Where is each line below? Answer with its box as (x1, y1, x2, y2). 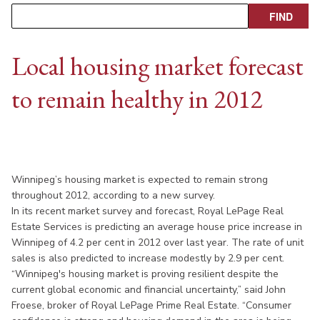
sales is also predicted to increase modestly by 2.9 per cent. (11, 251, 284, 265)
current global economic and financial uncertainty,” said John (11, 282, 286, 296)
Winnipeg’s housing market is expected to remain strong (11, 172, 268, 186)
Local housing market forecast (11, 49, 304, 83)
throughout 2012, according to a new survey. (11, 188, 218, 202)
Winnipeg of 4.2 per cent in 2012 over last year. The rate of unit (11, 235, 304, 249)
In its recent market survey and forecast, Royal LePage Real (11, 204, 284, 218)
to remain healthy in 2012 (11, 81, 262, 116)
